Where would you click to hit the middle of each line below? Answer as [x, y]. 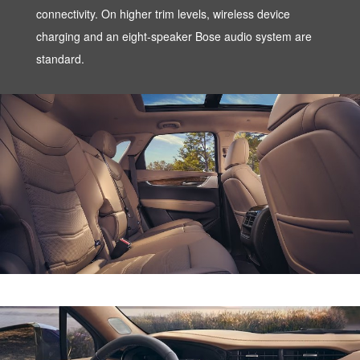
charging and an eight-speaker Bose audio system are [174, 36]
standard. [60, 58]
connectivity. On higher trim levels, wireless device [163, 13]
